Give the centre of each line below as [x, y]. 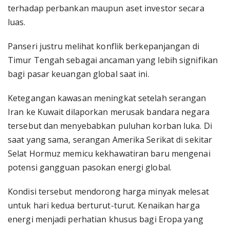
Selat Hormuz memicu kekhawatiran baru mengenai [109, 154]
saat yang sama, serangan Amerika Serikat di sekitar [110, 140]
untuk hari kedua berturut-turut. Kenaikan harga [104, 205]
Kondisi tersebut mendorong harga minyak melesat [108, 191]
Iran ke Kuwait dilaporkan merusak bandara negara [109, 112]
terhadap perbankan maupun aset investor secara [106, 8]
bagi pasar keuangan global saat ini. [79, 74]
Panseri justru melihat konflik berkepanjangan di [103, 46]
